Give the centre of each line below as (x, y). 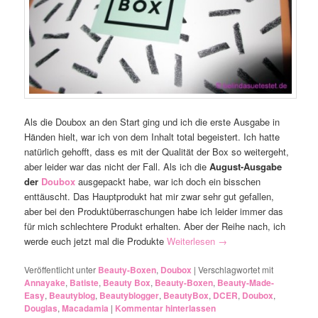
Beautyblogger (130, 295)
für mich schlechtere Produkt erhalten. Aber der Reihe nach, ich (155, 226)
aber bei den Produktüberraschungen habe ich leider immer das (154, 211)
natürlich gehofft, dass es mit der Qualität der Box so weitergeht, (157, 151)
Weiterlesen (193, 241)
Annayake (45, 282)
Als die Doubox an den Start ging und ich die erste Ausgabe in (152, 121)
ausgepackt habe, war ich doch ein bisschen (168, 181)
